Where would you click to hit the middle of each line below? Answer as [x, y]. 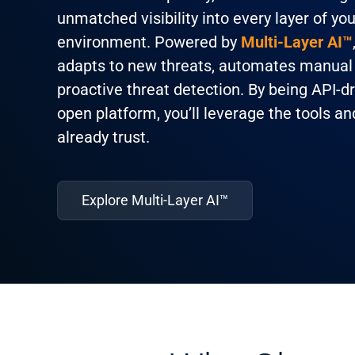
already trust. [103, 137]
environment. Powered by [149, 42]
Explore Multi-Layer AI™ [155, 200]
